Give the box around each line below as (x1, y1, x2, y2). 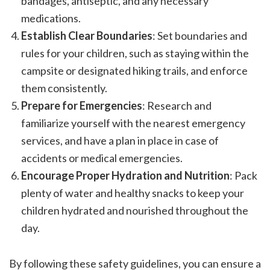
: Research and (142, 99, 212, 113)
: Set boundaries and (152, 29, 247, 43)
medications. (21, 11, 81, 25)
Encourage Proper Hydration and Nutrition (21, 169, 230, 183)
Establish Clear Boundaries (21, 29, 152, 43)
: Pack (230, 169, 257, 183)
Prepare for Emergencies (21, 99, 142, 113)
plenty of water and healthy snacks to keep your (21, 186, 244, 200)
